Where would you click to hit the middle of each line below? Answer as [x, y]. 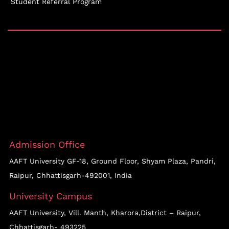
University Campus [51, 196]
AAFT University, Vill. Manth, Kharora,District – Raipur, [105, 212]
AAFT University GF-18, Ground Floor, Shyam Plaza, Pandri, [112, 161]
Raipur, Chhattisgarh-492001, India [71, 175]
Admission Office [47, 144]
